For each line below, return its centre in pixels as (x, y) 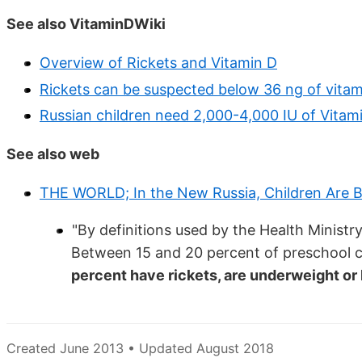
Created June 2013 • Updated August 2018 (140, 349)
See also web (53, 154)
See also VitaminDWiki (86, 24)
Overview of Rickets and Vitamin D (158, 63)
